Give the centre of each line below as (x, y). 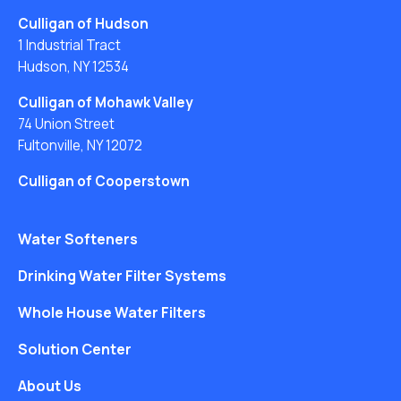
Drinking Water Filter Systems (122, 275)
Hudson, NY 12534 (73, 66)
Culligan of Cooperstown (104, 181)
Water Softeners (78, 239)
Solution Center (75, 349)
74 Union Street (66, 124)
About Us (50, 385)
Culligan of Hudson (83, 23)
